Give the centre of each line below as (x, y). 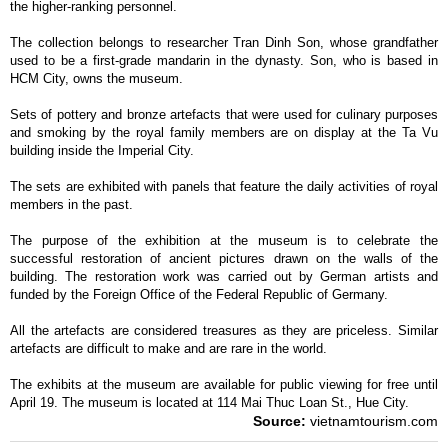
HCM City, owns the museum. (96, 78)
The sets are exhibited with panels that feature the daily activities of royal (224, 186)
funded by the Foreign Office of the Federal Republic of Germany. (199, 294)
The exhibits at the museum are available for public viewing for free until (224, 384)
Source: (279, 421)
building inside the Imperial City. (102, 150)
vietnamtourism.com (372, 421)
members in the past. (71, 204)
